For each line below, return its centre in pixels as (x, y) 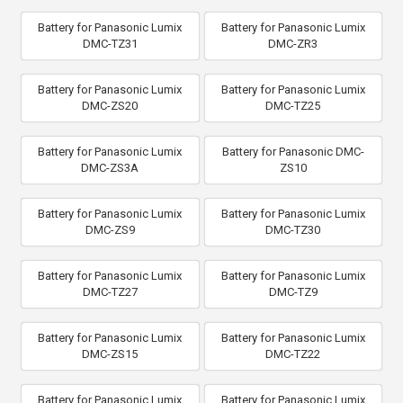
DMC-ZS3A (110, 168)
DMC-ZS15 (110, 354)
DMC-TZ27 (110, 292)
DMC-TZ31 (110, 44)
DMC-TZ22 (293, 354)
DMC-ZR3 (293, 44)
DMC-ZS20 (110, 106)
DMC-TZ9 (293, 292)
